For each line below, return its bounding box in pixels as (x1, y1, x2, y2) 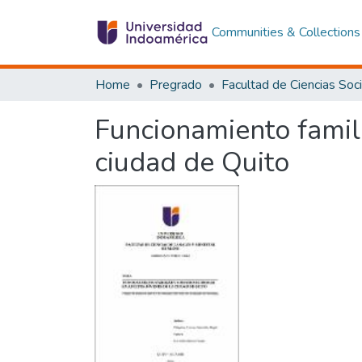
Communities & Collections (211, 23, 360, 41)
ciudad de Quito (95, 144, 289, 181)
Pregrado (149, 76, 202, 94)
